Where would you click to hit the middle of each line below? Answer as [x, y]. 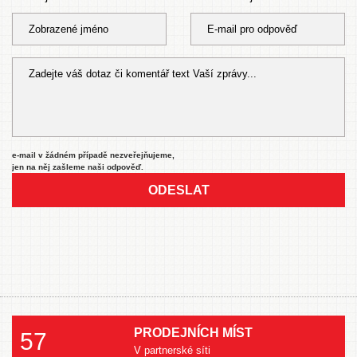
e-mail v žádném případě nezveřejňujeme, [93, 155]
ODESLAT [178, 190]
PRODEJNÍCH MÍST [193, 333]
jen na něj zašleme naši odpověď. [78, 167]
